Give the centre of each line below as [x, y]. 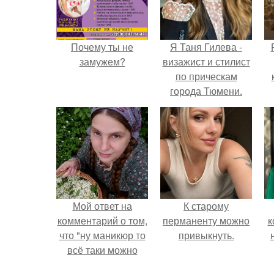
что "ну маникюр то [102, 235]
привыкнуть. [206, 235]
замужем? [102, 61]
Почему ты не [102, 47]
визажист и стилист [206, 61]
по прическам [206, 76]
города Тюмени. [206, 91]
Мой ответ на [102, 206]
